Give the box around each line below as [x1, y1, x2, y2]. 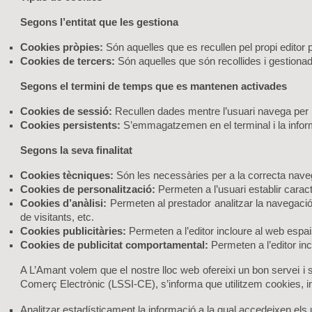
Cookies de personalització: [20, 184, 155, 195]
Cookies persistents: [20, 120, 120, 131]
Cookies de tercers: [20, 56, 115, 67]
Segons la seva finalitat [20, 145, 132, 156]
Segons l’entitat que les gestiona [20, 17, 178, 28]
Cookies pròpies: [20, 42, 103, 53]
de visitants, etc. [20, 212, 94, 223]
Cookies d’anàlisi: [20, 198, 107, 209]
